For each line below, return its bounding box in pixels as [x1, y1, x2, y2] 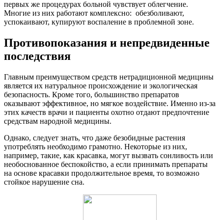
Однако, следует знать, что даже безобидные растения [4, 133, 185, 142]
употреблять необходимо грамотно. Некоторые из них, [4, 142, 187, 151]
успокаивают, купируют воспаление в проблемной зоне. [4, 17, 194, 26]
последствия [4, 49, 71, 62]
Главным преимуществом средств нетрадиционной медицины [4, 72, 214, 81]
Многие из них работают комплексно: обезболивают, [4, 8, 184, 17]
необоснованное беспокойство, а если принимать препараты [4, 160, 208, 168]
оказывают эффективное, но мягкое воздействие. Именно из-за [4, 99, 216, 108]
